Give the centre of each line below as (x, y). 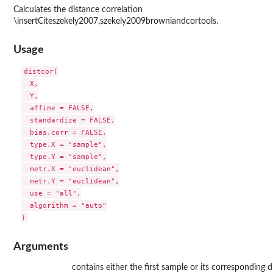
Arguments (41, 246)
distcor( (41, 72)
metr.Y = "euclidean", (70, 181)
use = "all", (51, 193)
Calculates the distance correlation (78, 9)
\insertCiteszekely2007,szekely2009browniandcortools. (116, 21)
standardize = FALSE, (68, 120)
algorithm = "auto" (64, 206)
